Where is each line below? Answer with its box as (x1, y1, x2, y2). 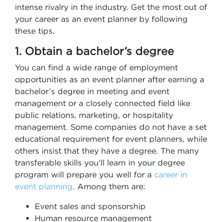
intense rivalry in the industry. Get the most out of (15, 2, 207, 11)
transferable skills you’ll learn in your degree (15, 158, 185, 167)
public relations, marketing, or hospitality (15, 111, 173, 119)
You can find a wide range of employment (15, 63, 178, 72)
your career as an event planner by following (15, 14, 188, 23)
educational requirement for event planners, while (15, 134, 207, 143)
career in (154, 170, 187, 179)
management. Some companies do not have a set (15, 122, 207, 131)
